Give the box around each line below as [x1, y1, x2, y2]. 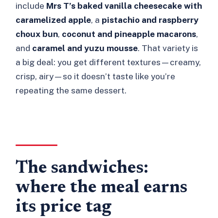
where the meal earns [16, 180, 188, 198]
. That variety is [138, 42, 199, 53]
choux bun [16, 28, 58, 39]
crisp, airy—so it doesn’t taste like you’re [16, 71, 176, 81]
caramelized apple [16, 14, 91, 25]
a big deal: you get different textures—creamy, [16, 56, 201, 67]
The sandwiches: [16, 160, 149, 178]
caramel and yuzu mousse [32, 42, 138, 53]
